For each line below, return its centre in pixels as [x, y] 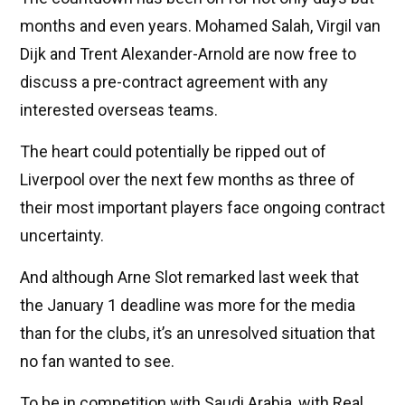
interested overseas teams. [119, 109]
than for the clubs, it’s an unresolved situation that [198, 333]
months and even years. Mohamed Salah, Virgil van [200, 25]
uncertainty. [62, 235]
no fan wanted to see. [97, 361]
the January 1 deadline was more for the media [188, 305]
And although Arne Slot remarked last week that [189, 277]
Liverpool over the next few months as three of [188, 179]
